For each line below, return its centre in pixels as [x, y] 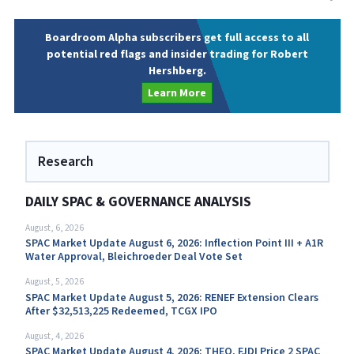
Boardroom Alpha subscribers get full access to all [177, 38]
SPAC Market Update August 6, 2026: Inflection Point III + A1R [174, 243]
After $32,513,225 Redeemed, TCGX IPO [121, 311]
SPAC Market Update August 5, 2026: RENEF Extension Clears [171, 298]
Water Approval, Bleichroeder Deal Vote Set [134, 257]
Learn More [177, 93]
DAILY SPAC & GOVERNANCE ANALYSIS [138, 201]
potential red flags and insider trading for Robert [177, 54]
